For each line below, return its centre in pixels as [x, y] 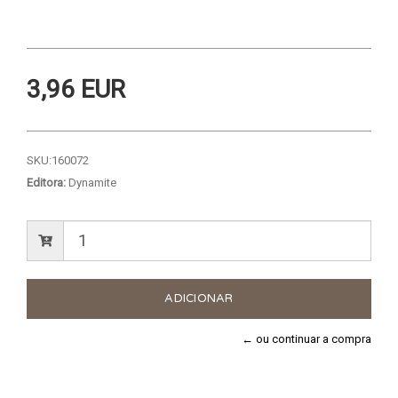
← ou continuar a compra [306, 338]
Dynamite [91, 182]
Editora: [46, 182]
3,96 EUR [76, 89]
